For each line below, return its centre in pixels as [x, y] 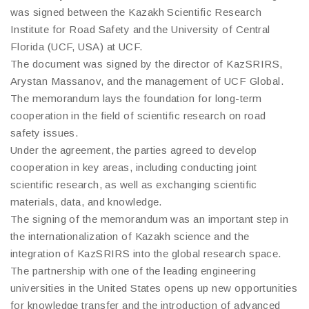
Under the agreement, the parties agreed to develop [134, 150]
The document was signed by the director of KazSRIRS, [147, 63]
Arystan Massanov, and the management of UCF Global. [147, 81]
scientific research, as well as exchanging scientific [134, 184]
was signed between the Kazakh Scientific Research [136, 12]
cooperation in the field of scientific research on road [138, 115]
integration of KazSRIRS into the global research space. [146, 253]
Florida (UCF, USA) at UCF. [77, 46]
